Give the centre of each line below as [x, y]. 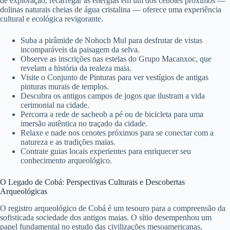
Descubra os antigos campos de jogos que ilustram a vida [113, 95]
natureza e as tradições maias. [68, 142]
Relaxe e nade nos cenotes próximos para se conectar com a [117, 132]
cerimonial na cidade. [55, 105]
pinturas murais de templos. [65, 86]
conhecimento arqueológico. [66, 160]
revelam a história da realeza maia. [76, 68]
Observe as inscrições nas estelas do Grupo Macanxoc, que [116, 59]
